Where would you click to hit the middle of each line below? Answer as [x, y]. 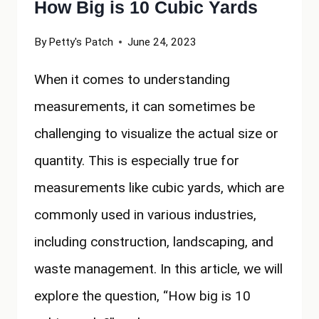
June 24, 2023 [162, 42]
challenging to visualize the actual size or [156, 134]
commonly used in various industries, [145, 215]
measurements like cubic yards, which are [159, 188]
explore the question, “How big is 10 [142, 296]
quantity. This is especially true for [137, 161]
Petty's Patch [81, 42]
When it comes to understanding [132, 80]
